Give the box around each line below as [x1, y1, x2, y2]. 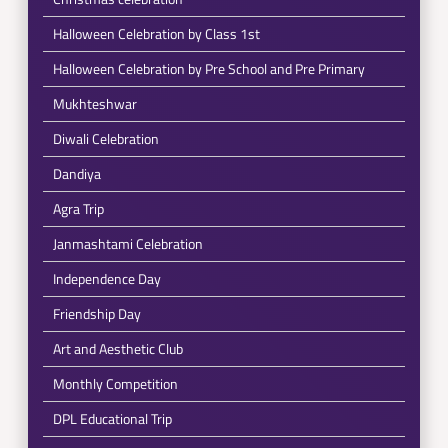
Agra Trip [52, 198, 104, 219]
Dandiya [52, 163, 101, 184]
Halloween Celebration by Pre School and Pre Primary [52, 58, 365, 79]
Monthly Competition [52, 373, 178, 394]
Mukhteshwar [52, 93, 137, 114]
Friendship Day [52, 303, 141, 324]
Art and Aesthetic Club [52, 338, 183, 359]
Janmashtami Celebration [52, 233, 203, 254]
